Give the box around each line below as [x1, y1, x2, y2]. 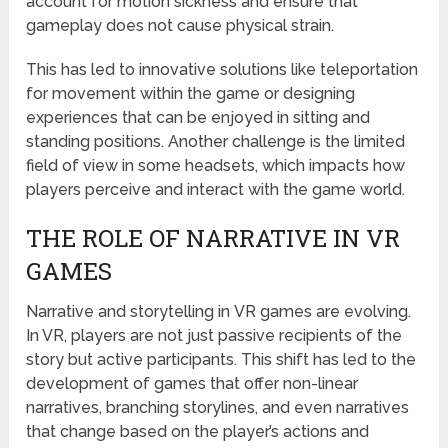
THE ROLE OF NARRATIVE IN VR [26, 221, 401, 254]
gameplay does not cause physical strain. [26, 15, 335, 35]
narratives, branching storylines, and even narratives [26, 397, 410, 417]
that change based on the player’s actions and [26, 421, 370, 441]
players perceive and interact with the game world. [26, 179, 406, 199]
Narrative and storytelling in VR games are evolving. [26, 301, 412, 321]
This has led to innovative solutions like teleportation [26, 59, 419, 79]
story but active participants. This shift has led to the [26, 349, 417, 369]
